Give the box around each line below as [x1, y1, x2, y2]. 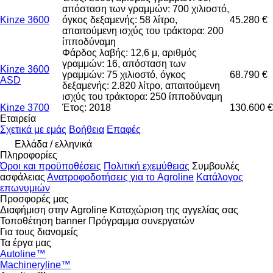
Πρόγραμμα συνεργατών [88, 215, 194, 226]
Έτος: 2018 [62, 102, 111, 113]
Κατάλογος [196, 171, 243, 182]
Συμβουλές [192, 160, 239, 171]
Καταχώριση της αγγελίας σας [110, 204, 238, 215]
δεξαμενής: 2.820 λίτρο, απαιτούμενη [62, 80, 220, 91]
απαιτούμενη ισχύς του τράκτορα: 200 [62, 25, 224, 36]
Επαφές [107, 124, 141, 135]
